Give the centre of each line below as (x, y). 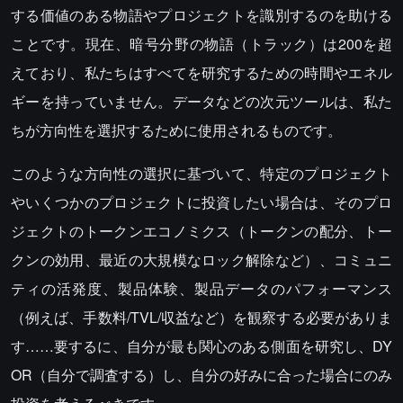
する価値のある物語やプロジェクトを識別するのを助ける (201, 15)
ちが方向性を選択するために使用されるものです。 (176, 130)
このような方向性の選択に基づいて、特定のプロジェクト (201, 174)
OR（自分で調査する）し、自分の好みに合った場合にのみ (201, 375)
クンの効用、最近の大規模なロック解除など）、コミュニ (201, 260)
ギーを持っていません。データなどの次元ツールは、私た (201, 102)
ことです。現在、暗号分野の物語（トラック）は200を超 (201, 44)
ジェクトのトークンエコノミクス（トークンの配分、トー (201, 231)
